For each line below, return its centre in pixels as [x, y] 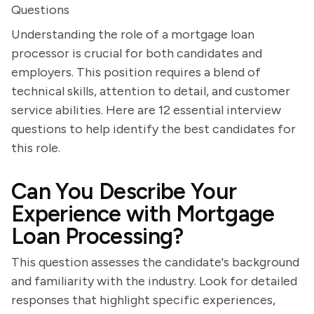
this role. [36, 148]
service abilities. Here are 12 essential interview [146, 110]
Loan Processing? [97, 236]
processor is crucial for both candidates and [137, 53]
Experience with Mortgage [143, 214]
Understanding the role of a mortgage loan [133, 34]
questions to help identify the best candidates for [153, 129]
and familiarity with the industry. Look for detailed [154, 281]
